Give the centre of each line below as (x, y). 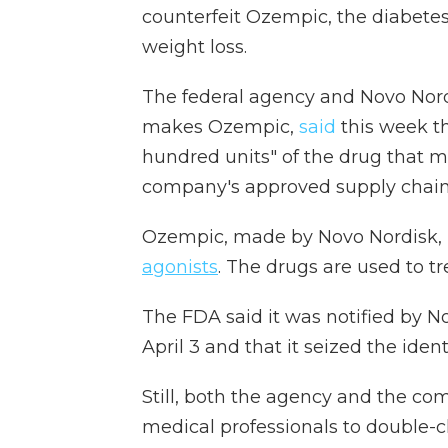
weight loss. (194, 47)
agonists (180, 267)
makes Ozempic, (220, 127)
